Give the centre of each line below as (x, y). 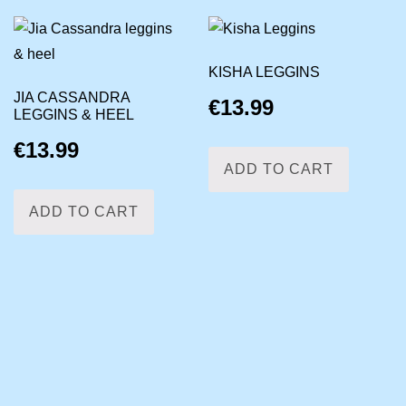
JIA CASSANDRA (71, 97)
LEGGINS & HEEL (73, 114)
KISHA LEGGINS (265, 72)
